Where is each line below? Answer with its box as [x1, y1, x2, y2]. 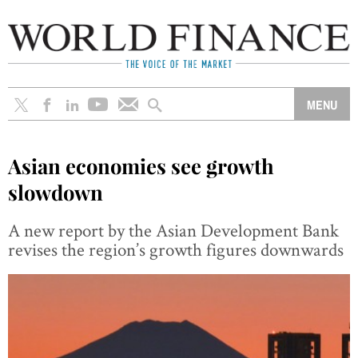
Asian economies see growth [8, 151, 274, 179]
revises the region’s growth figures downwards [8, 237, 344, 261]
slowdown [8, 177, 103, 205]
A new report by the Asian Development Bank [8, 217, 339, 242]
